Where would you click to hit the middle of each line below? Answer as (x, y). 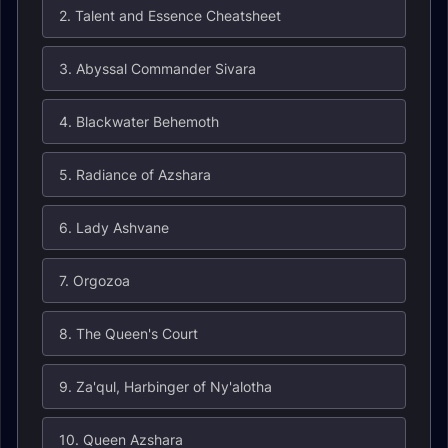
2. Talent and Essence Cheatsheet (170, 15)
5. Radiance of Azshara (135, 174)
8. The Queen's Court (128, 333)
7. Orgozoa (94, 280)
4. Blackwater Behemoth (139, 121)
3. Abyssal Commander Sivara (157, 68)
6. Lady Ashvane (114, 227)
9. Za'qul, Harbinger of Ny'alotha (165, 386)
